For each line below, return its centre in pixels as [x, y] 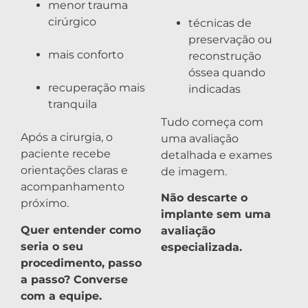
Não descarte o [204, 198]
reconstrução [225, 56]
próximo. [45, 203]
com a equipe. [61, 296]
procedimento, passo [81, 263]
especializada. [201, 247]
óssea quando [227, 72]
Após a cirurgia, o [67, 137]
